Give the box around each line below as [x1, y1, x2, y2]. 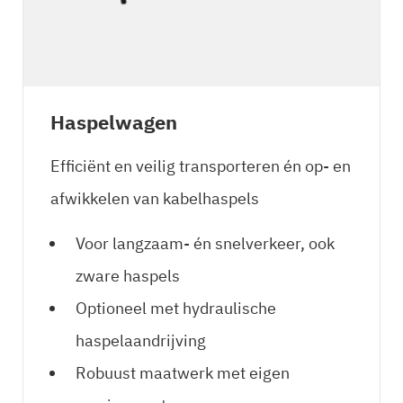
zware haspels [76, 265, 180, 286]
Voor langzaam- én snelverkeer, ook [76, 233, 335, 254]
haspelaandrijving [76, 330, 206, 351]
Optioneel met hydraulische [76, 298, 276, 318]
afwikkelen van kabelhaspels [50, 188, 259, 209]
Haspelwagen [50, 109, 177, 135]
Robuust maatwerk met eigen [76, 363, 290, 383]
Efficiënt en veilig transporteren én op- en [50, 156, 351, 176]
